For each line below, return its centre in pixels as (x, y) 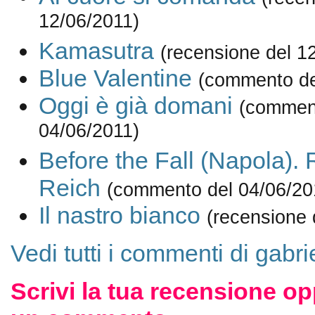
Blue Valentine (115, 78)
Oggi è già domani (135, 106)
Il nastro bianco (119, 216)
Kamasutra (96, 51)
